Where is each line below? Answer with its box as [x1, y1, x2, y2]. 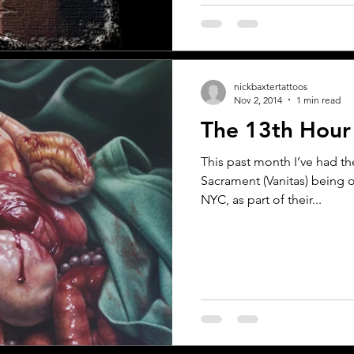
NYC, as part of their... [201, 191, 322, 207]
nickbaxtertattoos [234, 80, 307, 92]
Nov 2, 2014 [234, 93, 282, 106]
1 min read [296, 93, 341, 106]
